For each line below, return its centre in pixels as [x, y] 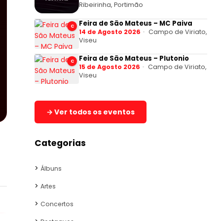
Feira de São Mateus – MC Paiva [136, 23]
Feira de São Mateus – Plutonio [134, 59]
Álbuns [51, 169]
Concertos [57, 204]
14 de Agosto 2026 [110, 32]
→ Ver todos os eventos [91, 112]
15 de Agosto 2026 [110, 67]
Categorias [60, 143]
